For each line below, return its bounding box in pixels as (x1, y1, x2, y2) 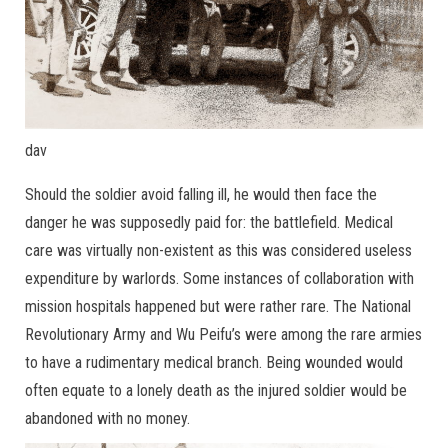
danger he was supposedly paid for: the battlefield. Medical (25, 212, 393, 232)
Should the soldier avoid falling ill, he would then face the (25, 184, 377, 204)
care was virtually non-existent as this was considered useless (25, 240, 412, 260)
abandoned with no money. (25, 408, 190, 428)
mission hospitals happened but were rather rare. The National (25, 296, 411, 316)
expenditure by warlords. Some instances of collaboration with (25, 268, 414, 288)
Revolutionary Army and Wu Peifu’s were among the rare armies (25, 324, 422, 344)
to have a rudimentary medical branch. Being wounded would (25, 352, 403, 372)
